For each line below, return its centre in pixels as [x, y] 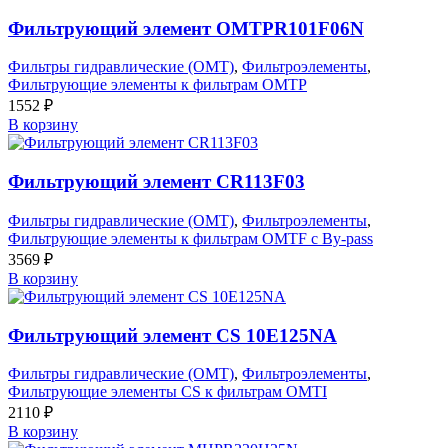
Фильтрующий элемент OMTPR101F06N [186, 28]
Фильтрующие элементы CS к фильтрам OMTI [167, 392]
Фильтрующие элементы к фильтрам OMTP [157, 85]
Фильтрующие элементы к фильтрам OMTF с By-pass [190, 238]
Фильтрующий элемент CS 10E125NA [172, 335]
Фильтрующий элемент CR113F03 [156, 182]
